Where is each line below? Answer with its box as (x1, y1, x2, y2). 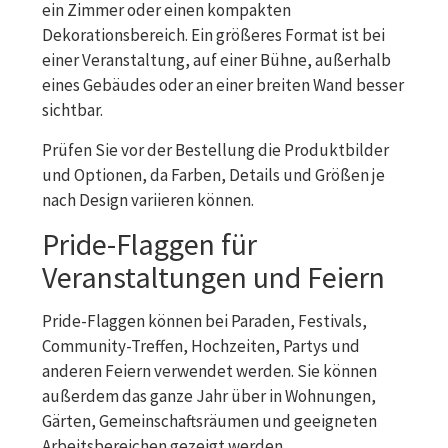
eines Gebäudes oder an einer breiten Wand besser (42, 73, 404, 96)
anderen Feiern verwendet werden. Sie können (42, 359, 377, 382)
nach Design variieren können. (42, 188, 254, 211)
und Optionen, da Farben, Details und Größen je (42, 163, 385, 186)
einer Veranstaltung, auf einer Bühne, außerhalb (42, 48, 391, 71)
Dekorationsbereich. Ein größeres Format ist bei (42, 23, 385, 46)
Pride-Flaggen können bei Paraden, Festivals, (42, 309, 367, 332)
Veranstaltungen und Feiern (42, 257, 385, 296)
